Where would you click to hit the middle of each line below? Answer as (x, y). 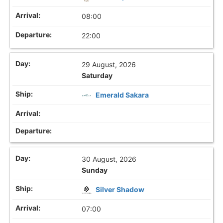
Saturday (97, 75)
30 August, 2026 (109, 159)
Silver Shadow (120, 189)
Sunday (95, 170)
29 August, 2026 (109, 64)
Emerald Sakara (122, 95)
